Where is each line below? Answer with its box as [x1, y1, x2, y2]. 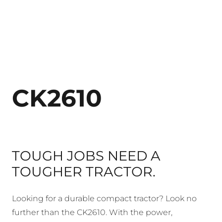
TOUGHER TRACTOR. [12, 164, 156, 180]
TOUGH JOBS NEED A [12, 148, 161, 165]
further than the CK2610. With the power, [12, 208, 172, 218]
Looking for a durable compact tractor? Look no [12, 194, 197, 204]
